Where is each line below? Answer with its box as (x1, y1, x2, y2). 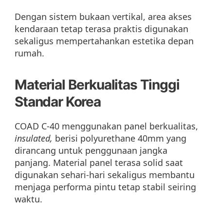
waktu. (15, 193, 42, 205)
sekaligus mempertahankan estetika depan (15, 35, 194, 47)
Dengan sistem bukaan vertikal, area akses (15, 10, 192, 22)
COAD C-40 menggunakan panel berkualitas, (15, 120, 198, 132)
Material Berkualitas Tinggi (15, 76, 180, 93)
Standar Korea (15, 93, 101, 110)
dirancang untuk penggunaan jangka (15, 144, 167, 156)
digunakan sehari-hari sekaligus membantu (15, 168, 195, 181)
